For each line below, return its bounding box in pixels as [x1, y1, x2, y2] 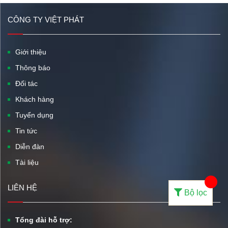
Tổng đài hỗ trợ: [15, 216, 72, 224]
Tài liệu [15, 158, 39, 166]
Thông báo [15, 64, 50, 72]
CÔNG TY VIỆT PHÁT [8, 15, 84, 24]
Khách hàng [15, 95, 54, 103]
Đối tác [15, 79, 38, 88]
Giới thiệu [15, 48, 46, 56]
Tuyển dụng [15, 111, 53, 119]
